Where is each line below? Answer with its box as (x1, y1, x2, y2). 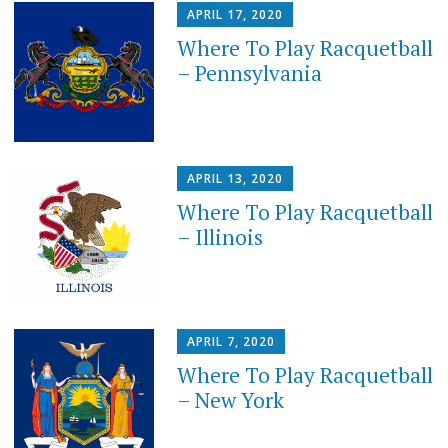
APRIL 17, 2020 (187, 5, 284, 23)
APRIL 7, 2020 (187, 333, 276, 351)
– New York (177, 386, 285, 415)
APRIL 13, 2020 (187, 169, 284, 187)
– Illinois (177, 222, 264, 251)
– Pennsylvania (177, 58, 323, 87)
